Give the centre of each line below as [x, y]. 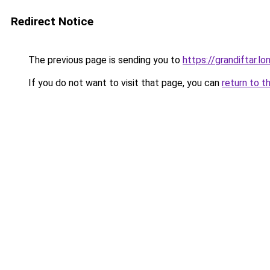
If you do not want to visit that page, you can [124, 83]
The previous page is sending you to [104, 60]
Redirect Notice [52, 21]
